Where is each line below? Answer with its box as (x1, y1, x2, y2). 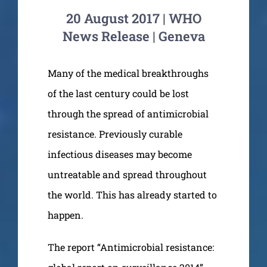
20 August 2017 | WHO (66, 9, 201, 27)
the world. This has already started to (48, 188, 217, 201)
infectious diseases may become (48, 147, 192, 160)
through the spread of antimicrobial (48, 107, 209, 120)
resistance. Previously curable (48, 127, 182, 140)
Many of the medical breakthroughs (48, 66, 209, 79)
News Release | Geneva (62, 27, 205, 45)
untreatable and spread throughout (48, 167, 207, 181)
